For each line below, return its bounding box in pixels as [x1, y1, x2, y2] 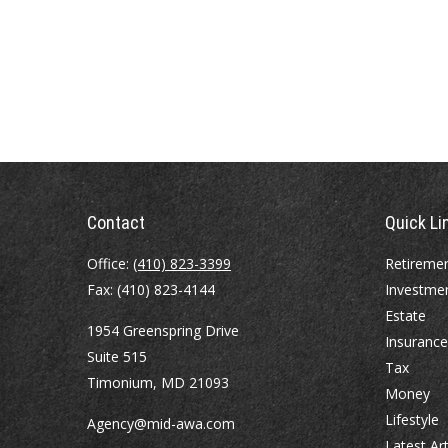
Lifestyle [384, 410, 439, 429]
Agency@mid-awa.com [87, 414, 235, 433]
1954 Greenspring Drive [87, 321, 239, 340]
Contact [87, 212, 145, 233]
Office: [87, 254, 133, 273]
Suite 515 [87, 347, 147, 366]
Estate [384, 306, 426, 325]
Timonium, [87, 373, 157, 392]
